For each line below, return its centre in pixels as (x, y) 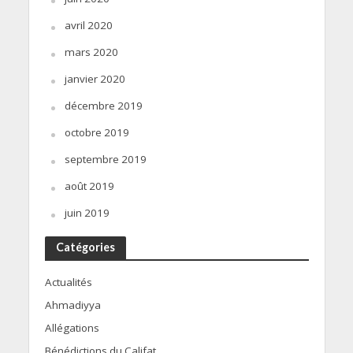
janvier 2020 (95, 79)
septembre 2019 (105, 160)
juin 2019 (87, 213)
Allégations (72, 328)
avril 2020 (88, 26)
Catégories (85, 247)
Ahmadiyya (72, 305)
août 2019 (89, 186)
